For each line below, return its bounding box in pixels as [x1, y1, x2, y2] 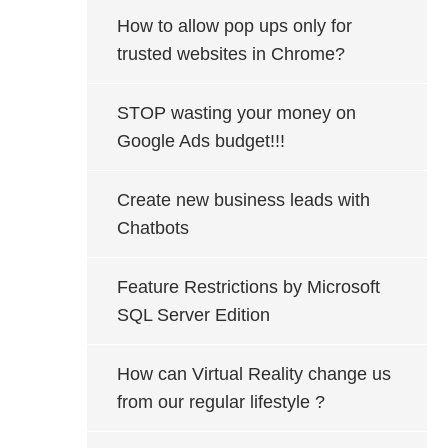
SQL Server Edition [117, 305, 270, 325]
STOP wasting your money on [117, 103, 356, 123]
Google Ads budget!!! [117, 131, 285, 151]
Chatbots [117, 218, 189, 238]
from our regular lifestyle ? [117, 392, 325, 412]
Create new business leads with [117, 190, 370, 210]
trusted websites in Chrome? [117, 44, 345, 64]
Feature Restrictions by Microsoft [117, 277, 380, 297]
